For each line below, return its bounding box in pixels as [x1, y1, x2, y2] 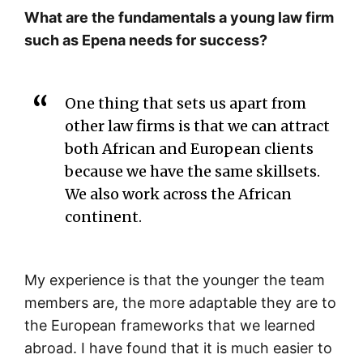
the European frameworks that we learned [24, 316, 315, 334]
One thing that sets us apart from [65, 93, 306, 113]
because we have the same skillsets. [65, 161, 320, 181]
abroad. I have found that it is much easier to [24, 339, 332, 357]
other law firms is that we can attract [65, 116, 330, 135]
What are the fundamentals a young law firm [24, 8, 334, 26]
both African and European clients [65, 139, 314, 158]
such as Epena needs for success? [24, 31, 267, 49]
